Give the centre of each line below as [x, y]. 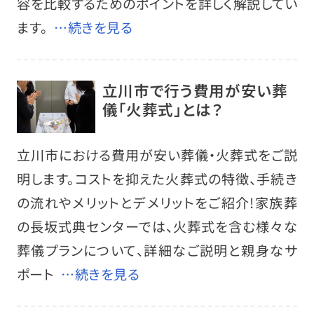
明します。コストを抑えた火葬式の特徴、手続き [157, 178]
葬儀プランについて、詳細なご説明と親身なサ [157, 250]
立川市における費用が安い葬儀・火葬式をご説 [157, 155]
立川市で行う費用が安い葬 [195, 90]
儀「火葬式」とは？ [163, 109]
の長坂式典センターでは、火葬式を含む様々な [157, 226]
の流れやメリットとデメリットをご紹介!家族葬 [157, 202]
